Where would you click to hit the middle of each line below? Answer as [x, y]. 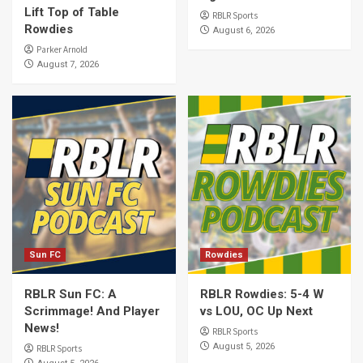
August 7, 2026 [68, 65]
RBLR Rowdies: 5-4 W [262, 295]
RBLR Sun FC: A [70, 295]
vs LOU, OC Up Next [256, 312]
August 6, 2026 [243, 31]
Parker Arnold [62, 50]
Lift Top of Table [72, 13]
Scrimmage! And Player [92, 312]
